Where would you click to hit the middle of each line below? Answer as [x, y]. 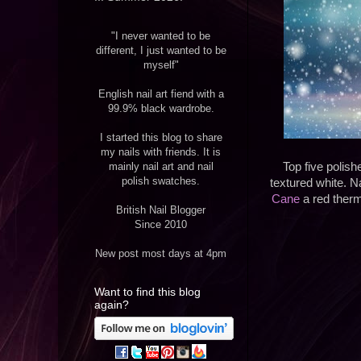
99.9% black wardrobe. [161, 109]
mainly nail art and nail [161, 167]
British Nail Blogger [161, 210]
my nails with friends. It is [161, 152]
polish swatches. [161, 181]
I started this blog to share [161, 138]
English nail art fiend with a [161, 94]
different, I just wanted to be [161, 51]
